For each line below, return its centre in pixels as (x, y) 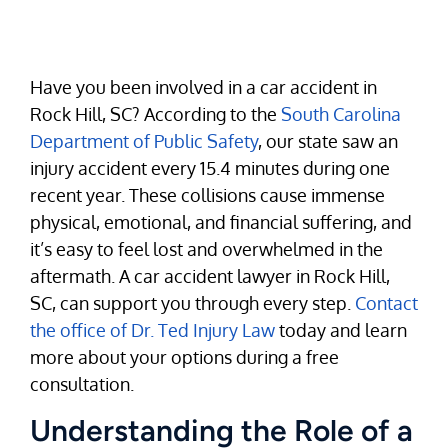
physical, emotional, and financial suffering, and (221, 222)
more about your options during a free (184, 357)
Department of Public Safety (144, 141)
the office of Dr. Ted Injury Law (152, 330)
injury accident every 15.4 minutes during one (210, 168)
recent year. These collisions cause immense (207, 195)
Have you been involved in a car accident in (203, 87)
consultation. (82, 384)
